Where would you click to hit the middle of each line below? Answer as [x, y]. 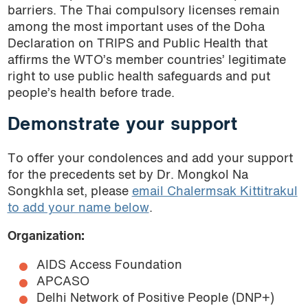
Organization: [46, 237]
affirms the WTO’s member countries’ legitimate [146, 60]
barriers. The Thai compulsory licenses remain [143, 11]
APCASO [63, 282]
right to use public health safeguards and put [139, 77]
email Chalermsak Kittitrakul [214, 192]
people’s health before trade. [91, 93]
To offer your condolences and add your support [150, 159]
